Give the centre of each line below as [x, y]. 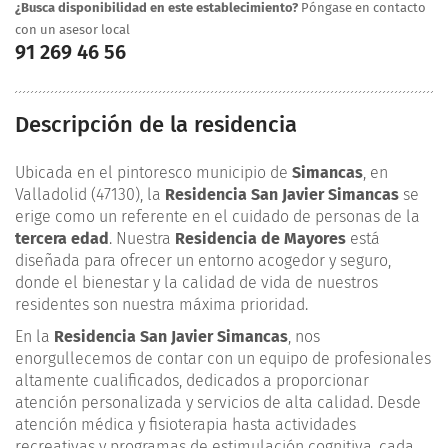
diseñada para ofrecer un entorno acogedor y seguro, [203, 260]
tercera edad [62, 238]
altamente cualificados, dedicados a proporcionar [192, 380]
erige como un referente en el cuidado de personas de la [217, 216]
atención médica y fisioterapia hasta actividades [185, 424]
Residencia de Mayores [260, 238]
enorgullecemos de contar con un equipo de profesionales [223, 358]
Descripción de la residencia [156, 124]
